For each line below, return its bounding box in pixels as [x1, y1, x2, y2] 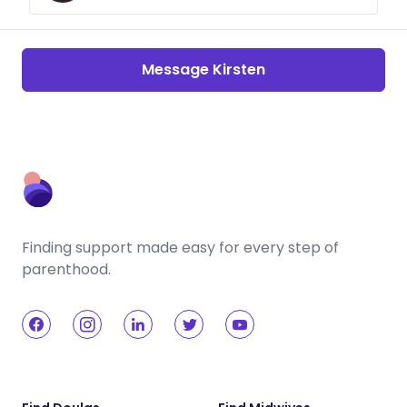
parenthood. [22, 259, 111, 280]
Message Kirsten [142, 59, 265, 80]
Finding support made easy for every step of [22, 237, 339, 258]
